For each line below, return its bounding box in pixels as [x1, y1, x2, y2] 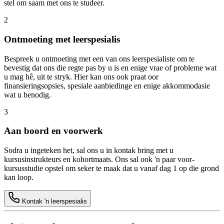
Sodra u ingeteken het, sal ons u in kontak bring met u [4, 146, 173, 155]
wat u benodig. [4, 90, 51, 99]
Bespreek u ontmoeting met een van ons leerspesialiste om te [4, 54, 194, 63]
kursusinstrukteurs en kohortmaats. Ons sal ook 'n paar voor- [4, 155, 194, 164]
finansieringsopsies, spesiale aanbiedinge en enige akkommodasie [4, 81, 210, 90]
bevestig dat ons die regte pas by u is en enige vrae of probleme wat [4, 63, 216, 72]
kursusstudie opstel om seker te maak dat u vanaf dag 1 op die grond [4, 164, 219, 173]
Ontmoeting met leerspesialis [4, 34, 120, 44]
